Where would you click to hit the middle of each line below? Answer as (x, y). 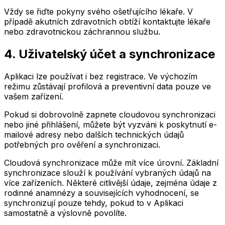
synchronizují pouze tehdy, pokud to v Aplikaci (94, 203)
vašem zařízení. (34, 97)
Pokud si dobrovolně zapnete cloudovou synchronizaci (110, 115)
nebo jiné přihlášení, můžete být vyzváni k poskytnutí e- (110, 125)
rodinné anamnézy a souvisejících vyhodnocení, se (101, 193)
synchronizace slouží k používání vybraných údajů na (107, 173)
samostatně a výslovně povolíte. (65, 213)
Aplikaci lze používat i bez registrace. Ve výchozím (101, 77)
